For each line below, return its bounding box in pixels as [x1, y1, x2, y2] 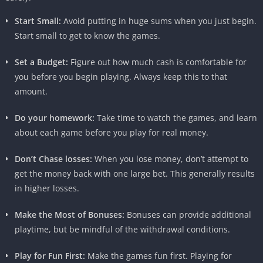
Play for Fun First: [15, 249, 87, 261]
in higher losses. [15, 182, 79, 194]
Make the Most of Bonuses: [15, 208, 124, 220]
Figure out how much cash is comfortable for [68, 56, 247, 68]
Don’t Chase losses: [15, 153, 95, 164]
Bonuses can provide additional [124, 208, 251, 220]
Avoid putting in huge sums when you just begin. [63, 15, 257, 26]
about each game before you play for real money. [15, 126, 208, 138]
